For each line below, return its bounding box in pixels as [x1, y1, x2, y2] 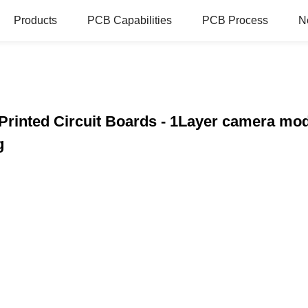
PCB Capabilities [87, 14, 172, 26]
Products [14, 14, 57, 26]
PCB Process [202, 14, 268, 26]
